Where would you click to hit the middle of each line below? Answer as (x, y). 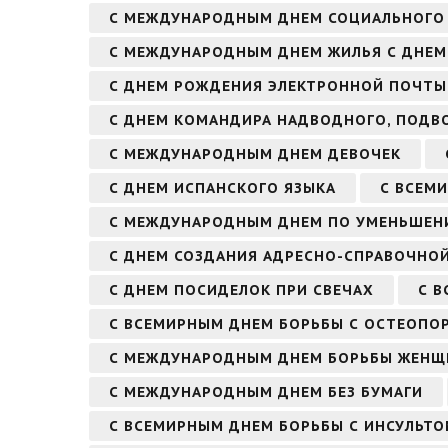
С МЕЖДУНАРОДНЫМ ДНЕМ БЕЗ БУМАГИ (266, 391)
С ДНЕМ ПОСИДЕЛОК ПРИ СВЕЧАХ (241, 289)
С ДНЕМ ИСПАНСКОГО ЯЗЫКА (222, 187)
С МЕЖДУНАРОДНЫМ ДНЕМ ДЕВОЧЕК (255, 153)
